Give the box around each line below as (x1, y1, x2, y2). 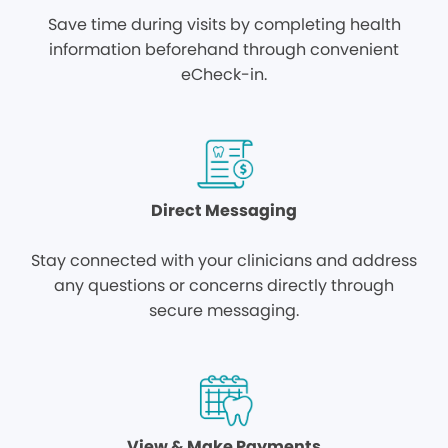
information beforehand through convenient (49, 38, 399, 61)
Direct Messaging (151, 199, 297, 222)
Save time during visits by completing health (47, 13, 401, 36)
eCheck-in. (181, 63, 267, 86)
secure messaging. (149, 299, 299, 322)
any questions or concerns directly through (54, 274, 394, 297)
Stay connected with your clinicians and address (31, 249, 417, 272)
